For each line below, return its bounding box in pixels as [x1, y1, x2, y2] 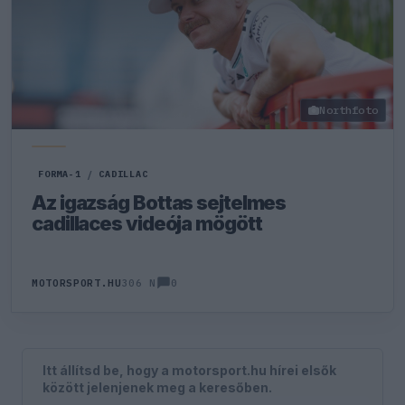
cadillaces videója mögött [32, 212, 262, 235]
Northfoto [319, 103, 378, 117]
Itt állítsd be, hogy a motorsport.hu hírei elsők [42, 362, 337, 378]
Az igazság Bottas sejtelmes [32, 191, 287, 214]
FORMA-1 [38, 168, 81, 180]
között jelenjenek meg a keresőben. [42, 379, 273, 395]
